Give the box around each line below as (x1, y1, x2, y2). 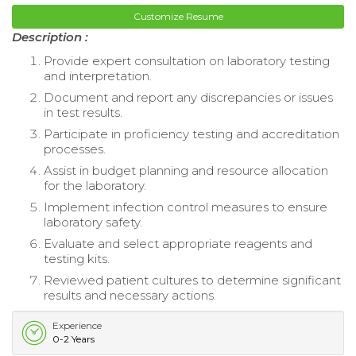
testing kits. (44, 250, 110, 266)
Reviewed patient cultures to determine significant (44, 272, 341, 288)
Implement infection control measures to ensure (44, 199, 327, 215)
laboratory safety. (44, 214, 142, 230)
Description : (12, 29, 88, 44)
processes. (44, 141, 106, 157)
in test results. (44, 104, 122, 120)
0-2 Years (52, 332, 95, 345)
